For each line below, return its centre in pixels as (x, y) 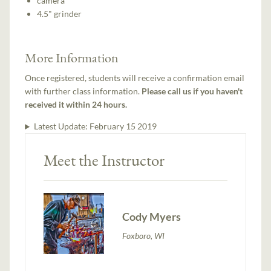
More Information (72, 58)
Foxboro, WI (144, 235)
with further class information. (83, 91)
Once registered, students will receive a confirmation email (135, 78)
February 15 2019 (123, 126)
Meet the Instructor (104, 160)
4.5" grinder (60, 14)
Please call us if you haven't (192, 91)
